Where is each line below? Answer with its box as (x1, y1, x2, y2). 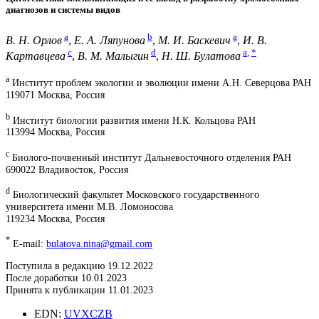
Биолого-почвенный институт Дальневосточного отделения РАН (9, 151, 291, 163)
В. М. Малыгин (78, 50, 149, 63)
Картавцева (6, 50, 66, 63)
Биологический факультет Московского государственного (10, 188, 259, 200)
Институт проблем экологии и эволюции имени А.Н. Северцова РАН (9, 77, 311, 89)
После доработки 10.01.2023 (6, 272, 127, 284)
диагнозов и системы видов (6, 4, 120, 15)
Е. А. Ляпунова (74, 34, 145, 47)
